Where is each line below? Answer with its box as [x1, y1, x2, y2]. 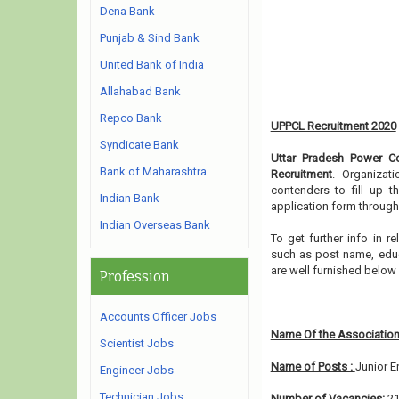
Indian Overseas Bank [100, 218, 210, 232]
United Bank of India [100, 58, 204, 71]
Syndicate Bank [100, 138, 179, 151]
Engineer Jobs [100, 363, 174, 377]
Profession [100, 268, 170, 285]
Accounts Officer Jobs [100, 310, 216, 323]
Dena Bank [100, 4, 155, 18]
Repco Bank [100, 111, 162, 125]
